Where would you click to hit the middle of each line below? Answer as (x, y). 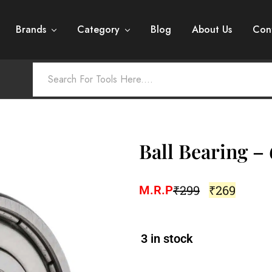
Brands (31, 29)
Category (98, 29)
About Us (212, 29)
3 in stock (167, 239)
